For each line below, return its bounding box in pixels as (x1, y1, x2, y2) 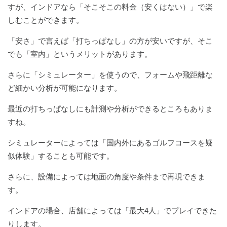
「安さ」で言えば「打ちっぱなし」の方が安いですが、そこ (8, 36, 213, 46)
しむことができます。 (8, 16, 84, 25)
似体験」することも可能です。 (8, 152, 114, 161)
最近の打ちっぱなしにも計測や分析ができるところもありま (8, 104, 213, 113)
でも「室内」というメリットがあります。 (8, 50, 152, 59)
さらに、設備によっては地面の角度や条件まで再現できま (8, 172, 205, 181)
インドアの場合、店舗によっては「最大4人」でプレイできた (8, 206, 217, 215)
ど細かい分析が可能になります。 (8, 84, 122, 93)
